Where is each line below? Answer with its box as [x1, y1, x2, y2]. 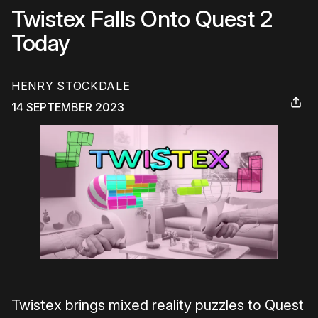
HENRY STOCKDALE [11, 79, 131, 94]
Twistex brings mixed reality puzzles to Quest [11, 297, 304, 314]
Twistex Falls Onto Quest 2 [11, 5, 272, 33]
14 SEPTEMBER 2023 [11, 100, 124, 115]
